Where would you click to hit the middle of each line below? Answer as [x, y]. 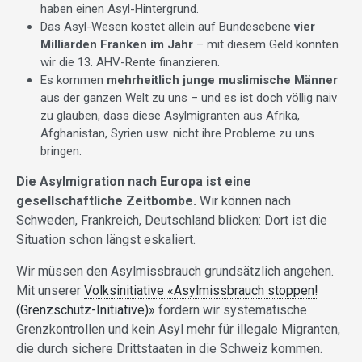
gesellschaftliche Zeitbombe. [106, 201]
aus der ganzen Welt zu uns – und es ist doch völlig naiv [189, 98]
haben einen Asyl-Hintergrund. [120, 9]
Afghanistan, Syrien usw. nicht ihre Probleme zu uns [177, 134]
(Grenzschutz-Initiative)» [86, 310]
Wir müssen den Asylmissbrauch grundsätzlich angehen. [175, 271]
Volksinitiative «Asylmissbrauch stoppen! [201, 291]
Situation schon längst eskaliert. [106, 240]
